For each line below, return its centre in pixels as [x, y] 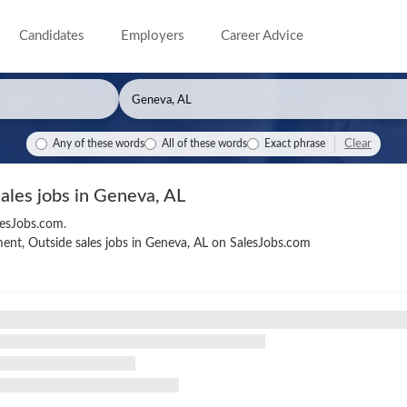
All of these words [204, 144]
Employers [153, 36]
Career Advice [263, 36]
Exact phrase [295, 144]
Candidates [52, 36]
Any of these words [99, 144]
